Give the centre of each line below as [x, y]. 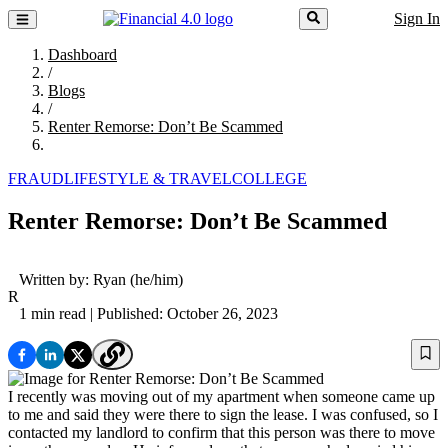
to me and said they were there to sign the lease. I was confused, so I [223, 415]
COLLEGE [269, 179]
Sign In [417, 19]
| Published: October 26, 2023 [182, 314]
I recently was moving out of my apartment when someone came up [221, 397]
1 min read [52, 314]
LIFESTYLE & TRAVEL [148, 179]
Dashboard [82, 55]
